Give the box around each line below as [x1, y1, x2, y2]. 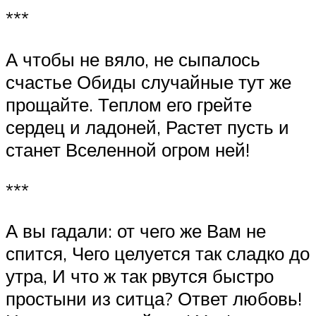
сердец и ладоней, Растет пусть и [6, 116, 289, 139]
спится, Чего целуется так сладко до [6, 242, 310, 265]
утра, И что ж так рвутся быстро [6, 265, 274, 288]
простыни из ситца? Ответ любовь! [6, 287, 302, 310]
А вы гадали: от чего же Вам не [6, 219, 266, 243]
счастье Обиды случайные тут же [6, 71, 291, 94]
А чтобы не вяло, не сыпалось [6, 48, 260, 71]
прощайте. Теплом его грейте [6, 93, 252, 116]
